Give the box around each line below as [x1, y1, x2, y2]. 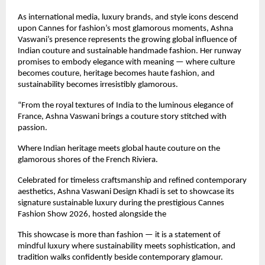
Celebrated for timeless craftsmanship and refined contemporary [18, 176, 247, 186]
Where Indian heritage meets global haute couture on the [18, 144, 220, 154]
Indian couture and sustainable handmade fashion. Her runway [18, 47, 241, 56]
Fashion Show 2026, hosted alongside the [18, 210, 168, 219]
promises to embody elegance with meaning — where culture [18, 58, 235, 67]
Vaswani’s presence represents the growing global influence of [18, 35, 237, 45]
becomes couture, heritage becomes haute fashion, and [18, 69, 215, 79]
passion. [18, 124, 47, 133]
